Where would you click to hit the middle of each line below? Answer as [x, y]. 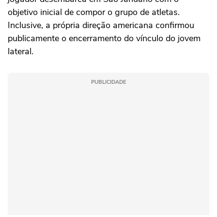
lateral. [21, 51]
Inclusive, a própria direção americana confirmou [101, 25]
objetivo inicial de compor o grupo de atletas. [94, 12]
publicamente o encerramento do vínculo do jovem [104, 38]
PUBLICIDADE [108, 82]
